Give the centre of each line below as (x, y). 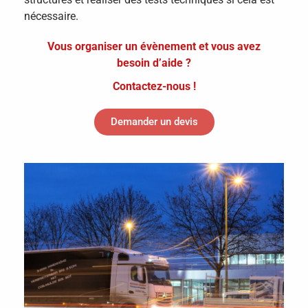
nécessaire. (51, 16)
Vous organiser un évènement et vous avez (154, 46)
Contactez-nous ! (154, 86)
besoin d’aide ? (154, 63)
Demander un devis (154, 121)
